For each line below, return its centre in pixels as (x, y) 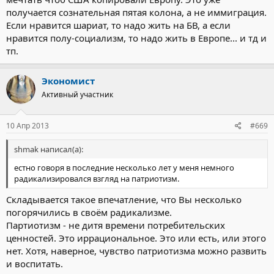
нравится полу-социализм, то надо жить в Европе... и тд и (136, 38)
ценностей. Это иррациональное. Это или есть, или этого (136, 238)
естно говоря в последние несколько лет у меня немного (124, 168)
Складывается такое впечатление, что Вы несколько (124, 199)
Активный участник (77, 94)
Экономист (68, 80)
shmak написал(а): (49, 149)
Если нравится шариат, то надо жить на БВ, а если (118, 25)
